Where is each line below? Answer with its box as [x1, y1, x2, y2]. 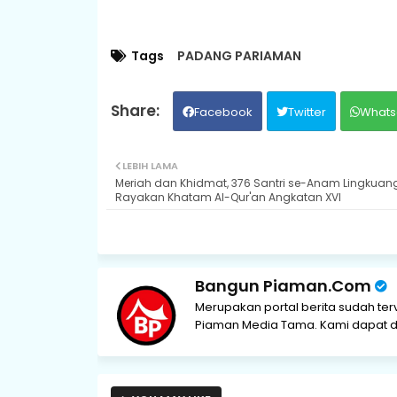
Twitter [287, 103, 326, 121]
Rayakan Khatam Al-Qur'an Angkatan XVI [114, 189, 341, 205]
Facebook [193, 103, 253, 121]
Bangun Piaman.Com [194, 274, 371, 297]
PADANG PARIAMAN [176, 46, 301, 65]
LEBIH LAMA [121, 158, 178, 173]
